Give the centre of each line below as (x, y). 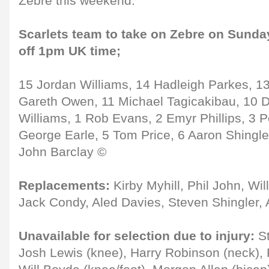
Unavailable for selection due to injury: (137, 236)
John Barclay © (62, 152)
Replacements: (64, 186)
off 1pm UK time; (70, 51)
